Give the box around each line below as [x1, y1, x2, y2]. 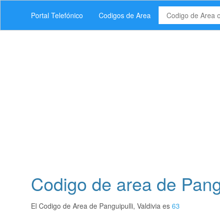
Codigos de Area [99, 10, 151, 20]
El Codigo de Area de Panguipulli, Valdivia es [31, 201, 172, 211]
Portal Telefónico [31, 10, 83, 20]
